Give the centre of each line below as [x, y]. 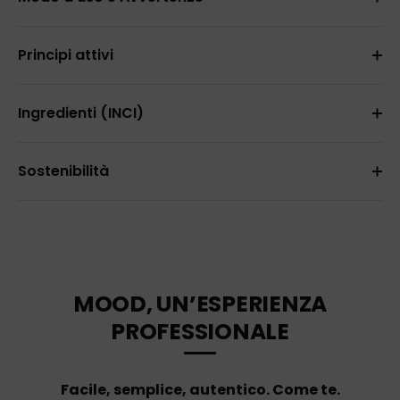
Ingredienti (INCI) [81, 113]
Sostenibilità [63, 171]
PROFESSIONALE [200, 332]
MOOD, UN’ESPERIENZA [200, 304]
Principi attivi [66, 55]
